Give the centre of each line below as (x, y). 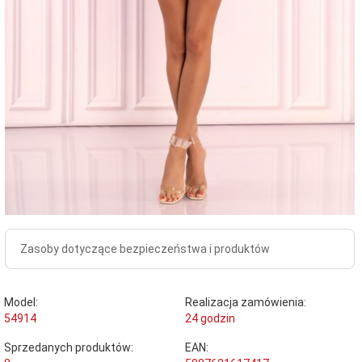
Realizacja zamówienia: (245, 302)
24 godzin (210, 318)
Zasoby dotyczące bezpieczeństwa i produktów (145, 248)
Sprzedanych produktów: (69, 347)
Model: (21, 302)
